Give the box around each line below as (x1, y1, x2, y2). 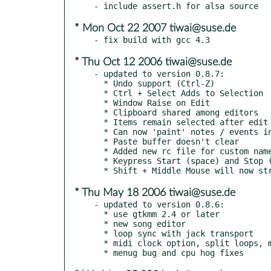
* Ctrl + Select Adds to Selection (94, 88, 103, 98)
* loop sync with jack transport (94, 228, 103, 238)
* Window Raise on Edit (94, 97, 103, 108)
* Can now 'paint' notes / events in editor (94, 126, 103, 137)
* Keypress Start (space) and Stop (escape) (94, 155, 103, 166)
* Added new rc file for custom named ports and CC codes (94, 146, 103, 156)
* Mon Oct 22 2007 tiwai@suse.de (74, 22, 236, 34)
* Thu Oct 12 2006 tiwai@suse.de (74, 56, 232, 68)
